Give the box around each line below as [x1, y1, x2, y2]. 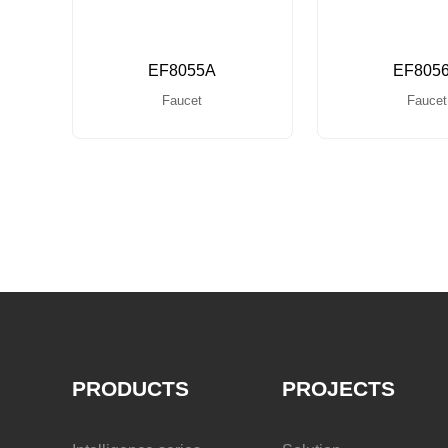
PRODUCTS [72, 377, 189, 401]
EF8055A [148, 62, 217, 80]
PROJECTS [282, 377, 395, 401]
